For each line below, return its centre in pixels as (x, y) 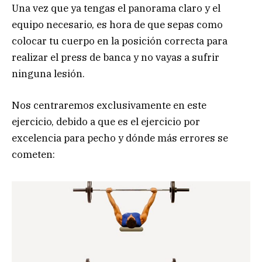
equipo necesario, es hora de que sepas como (117, 24)
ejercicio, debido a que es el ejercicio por (106, 122)
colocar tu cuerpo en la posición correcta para (120, 41)
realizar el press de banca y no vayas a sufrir (116, 57)
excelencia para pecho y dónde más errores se (120, 138)
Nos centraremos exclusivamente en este (109, 106)
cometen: (33, 155)
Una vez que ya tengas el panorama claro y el (116, 8)
